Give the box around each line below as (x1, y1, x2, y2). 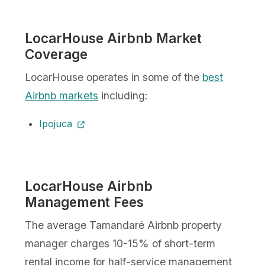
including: (98, 89, 148, 102)
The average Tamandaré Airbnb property (25, 218, 222, 231)
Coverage (25, 46, 88, 62)
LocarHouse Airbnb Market (25, 30, 202, 46)
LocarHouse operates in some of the (25, 70, 203, 83)
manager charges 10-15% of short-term (25, 237, 216, 250)
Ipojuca (39, 117, 76, 130)
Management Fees (25, 193, 144, 210)
